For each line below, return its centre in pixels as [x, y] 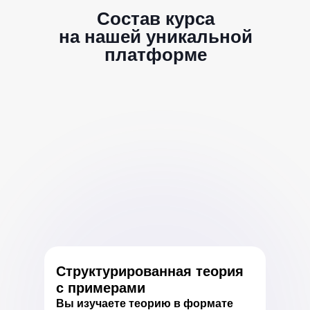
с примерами [101, 288]
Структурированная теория [150, 271]
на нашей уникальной [155, 37]
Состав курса [155, 19]
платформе [155, 55]
